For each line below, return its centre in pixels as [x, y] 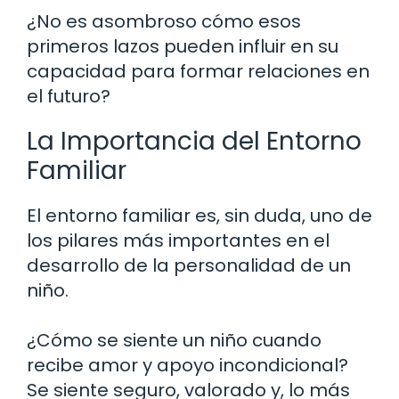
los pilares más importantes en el [178, 240]
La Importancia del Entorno [194, 141]
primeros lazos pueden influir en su [183, 46]
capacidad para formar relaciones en [198, 71]
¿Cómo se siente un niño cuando [174, 340]
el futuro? [69, 96]
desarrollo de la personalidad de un [189, 265]
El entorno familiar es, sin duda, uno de [199, 215]
